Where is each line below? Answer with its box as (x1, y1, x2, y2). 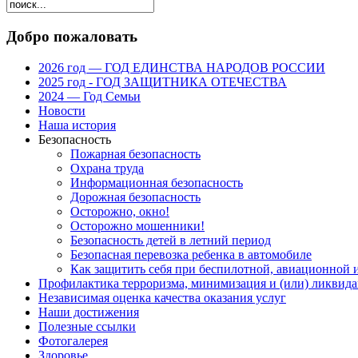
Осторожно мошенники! (70, 218, 205, 233)
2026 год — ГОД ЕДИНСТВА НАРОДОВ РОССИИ (38, 60, 325, 74)
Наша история (38, 117, 116, 132)
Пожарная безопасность (70, 146, 201, 161)
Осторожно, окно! (70, 204, 169, 218)
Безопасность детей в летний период (70, 233, 271, 247)
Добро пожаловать (6, 27, 137, 45)
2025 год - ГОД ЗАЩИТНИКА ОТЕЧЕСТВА (38, 74, 287, 89)
